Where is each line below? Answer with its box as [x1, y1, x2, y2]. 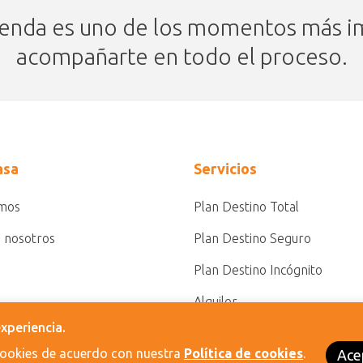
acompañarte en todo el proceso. [15, 44, 348, 69]
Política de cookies [184, 345, 303, 361]
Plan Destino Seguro [194, 231, 311, 246]
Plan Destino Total [194, 199, 299, 214]
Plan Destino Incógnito [194, 263, 322, 277]
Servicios [194, 160, 257, 177]
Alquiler [194, 294, 237, 309]
